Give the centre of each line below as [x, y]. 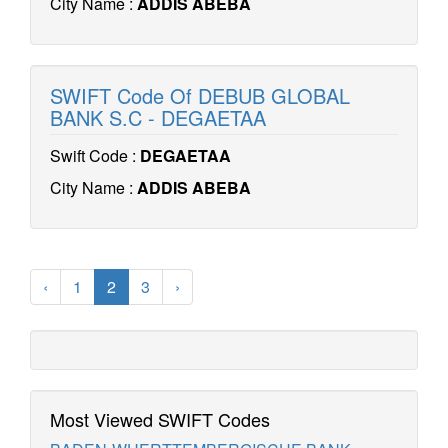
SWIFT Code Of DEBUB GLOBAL [200, 95]
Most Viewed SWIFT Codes [160, 419]
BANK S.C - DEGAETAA [158, 117]
